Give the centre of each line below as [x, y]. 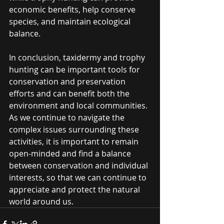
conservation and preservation [68, 81]
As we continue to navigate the [68, 117]
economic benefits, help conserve [73, 9]
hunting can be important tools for [75, 69]
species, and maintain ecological [71, 21]
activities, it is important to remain [75, 141]
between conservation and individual [79, 165]
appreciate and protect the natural [75, 189]
